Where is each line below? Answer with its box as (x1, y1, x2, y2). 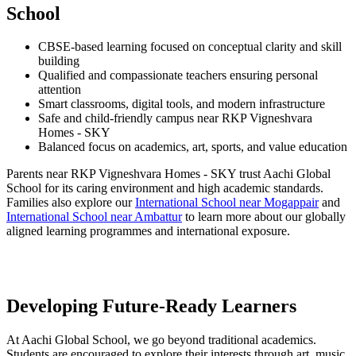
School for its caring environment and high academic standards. (6, 181, 323, 195)
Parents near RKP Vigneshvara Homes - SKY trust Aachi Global (6, 167, 331, 181)
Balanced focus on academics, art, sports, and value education (38, 140, 347, 154)
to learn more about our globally (182, 210, 346, 224)
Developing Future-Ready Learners (6, 296, 296, 317)
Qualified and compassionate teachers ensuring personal (38, 68, 318, 83)
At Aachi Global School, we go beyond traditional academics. (6, 333, 316, 347)
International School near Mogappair (135, 195, 319, 210)
